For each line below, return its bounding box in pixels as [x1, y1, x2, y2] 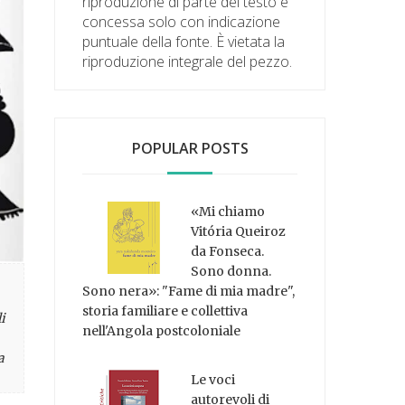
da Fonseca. [191, 242, 265, 259]
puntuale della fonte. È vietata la [82, 31, 286, 52]
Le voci [191, 372, 236, 389]
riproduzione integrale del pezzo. [82, 51, 293, 71]
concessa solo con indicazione [82, 11, 281, 32]
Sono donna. [191, 262, 272, 279]
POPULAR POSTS [131, 137, 249, 158]
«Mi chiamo [191, 202, 266, 220]
